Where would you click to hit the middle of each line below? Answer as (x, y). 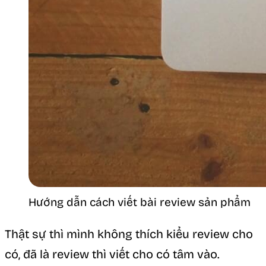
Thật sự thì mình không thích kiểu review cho (129, 234)
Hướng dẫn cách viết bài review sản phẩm (140, 202)
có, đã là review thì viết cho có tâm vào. (112, 254)
